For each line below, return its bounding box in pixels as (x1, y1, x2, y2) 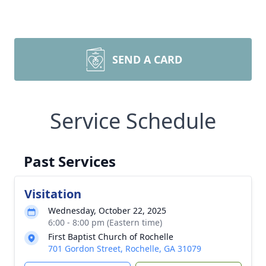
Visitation (24, 186, 81, 202)
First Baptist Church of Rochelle (48, 231, 173, 242)
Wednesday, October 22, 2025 (48, 205, 166, 216)
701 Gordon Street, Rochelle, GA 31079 (48, 243, 201, 254)
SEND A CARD (112, 52, 182, 66)
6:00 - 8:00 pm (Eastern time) (48, 217, 162, 228)
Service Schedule (50, 106, 216, 135)
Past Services (24, 151, 116, 171)
